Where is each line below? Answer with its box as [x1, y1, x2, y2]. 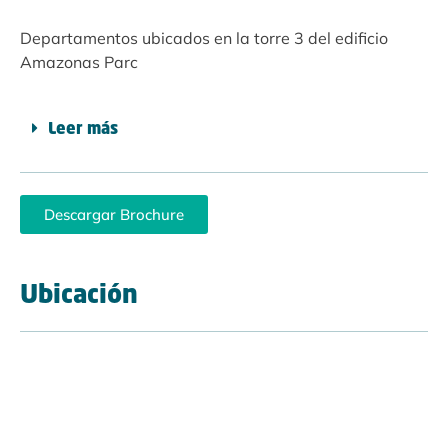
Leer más [48, 122, 118, 139]
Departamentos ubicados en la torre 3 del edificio [20, 28, 388, 49]
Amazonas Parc [20, 52, 138, 73]
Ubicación [20, 284, 138, 310]
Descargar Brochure [44, 205, 184, 225]
